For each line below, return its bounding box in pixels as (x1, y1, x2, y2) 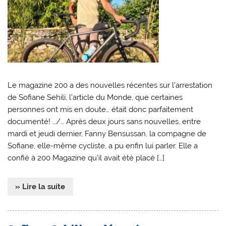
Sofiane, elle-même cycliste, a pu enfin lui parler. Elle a (8, 141, 198, 151)
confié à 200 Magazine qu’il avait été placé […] (8, 153, 165, 163)
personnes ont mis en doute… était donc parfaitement (8, 105, 194, 115)
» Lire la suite (15, 182, 66, 191)
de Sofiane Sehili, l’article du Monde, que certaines (8, 93, 183, 102)
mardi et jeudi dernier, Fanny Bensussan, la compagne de (8, 129, 207, 139)
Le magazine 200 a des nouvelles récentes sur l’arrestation (8, 81, 213, 90)
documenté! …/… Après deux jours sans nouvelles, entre (8, 117, 201, 127)
